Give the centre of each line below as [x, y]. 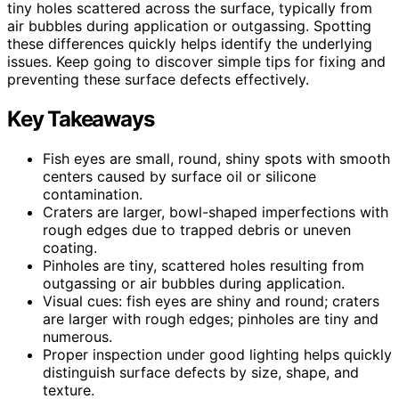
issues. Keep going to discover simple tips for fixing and [196, 61]
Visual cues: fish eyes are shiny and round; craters [211, 301]
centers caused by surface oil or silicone [179, 176]
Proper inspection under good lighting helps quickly [217, 354]
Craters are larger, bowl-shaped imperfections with [216, 212]
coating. [70, 247]
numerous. [77, 336]
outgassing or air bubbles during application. [194, 283]
